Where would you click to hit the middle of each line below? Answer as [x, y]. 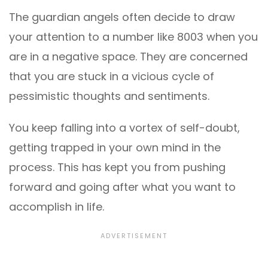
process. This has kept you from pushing [117, 167]
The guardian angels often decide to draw [122, 17]
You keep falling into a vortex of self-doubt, [124, 127]
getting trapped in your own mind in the [115, 147]
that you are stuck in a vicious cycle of [112, 76]
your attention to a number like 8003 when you [133, 36]
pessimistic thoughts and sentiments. [109, 96]
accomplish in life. [57, 206]
